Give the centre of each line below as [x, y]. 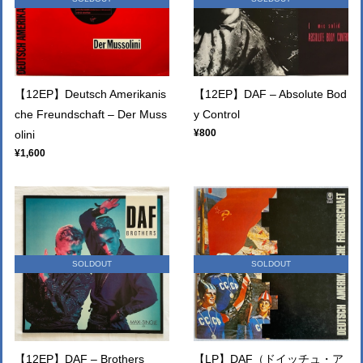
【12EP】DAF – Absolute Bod [270, 94]
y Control [217, 114]
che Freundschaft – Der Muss [91, 114]
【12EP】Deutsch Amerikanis [90, 94]
